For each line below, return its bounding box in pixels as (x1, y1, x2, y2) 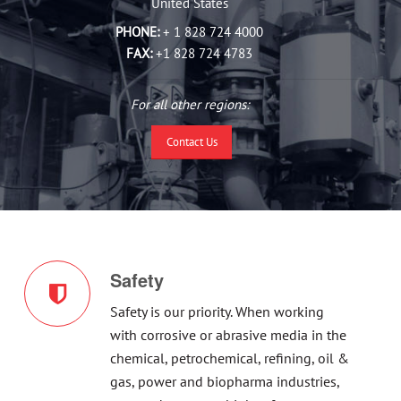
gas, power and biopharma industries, (110, 372, 340, 391)
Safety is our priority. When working (110, 303, 325, 321)
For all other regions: (130, 96, 249, 114)
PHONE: (115, 23, 159, 41)
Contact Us (166, 134, 218, 150)
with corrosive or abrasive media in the (110, 326, 347, 345)
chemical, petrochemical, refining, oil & (110, 349, 350, 368)
